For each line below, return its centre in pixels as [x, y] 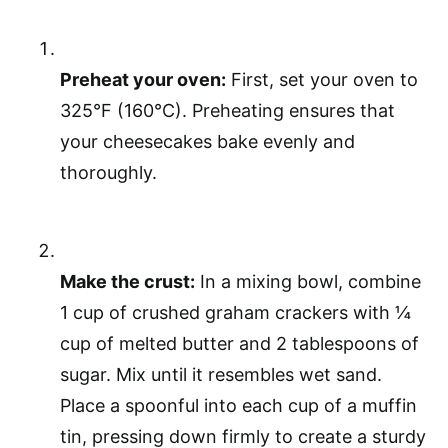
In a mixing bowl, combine [308, 281]
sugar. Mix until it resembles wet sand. [221, 374]
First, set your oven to [322, 79]
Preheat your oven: [143, 79]
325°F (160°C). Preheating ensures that [227, 110]
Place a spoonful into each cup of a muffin [238, 405]
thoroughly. [108, 172]
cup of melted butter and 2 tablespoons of [239, 343]
